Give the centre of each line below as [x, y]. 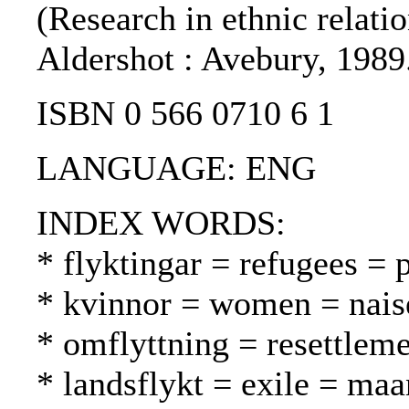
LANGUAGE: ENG [176, 168]
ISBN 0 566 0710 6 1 [185, 114]
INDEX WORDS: [161, 223]
